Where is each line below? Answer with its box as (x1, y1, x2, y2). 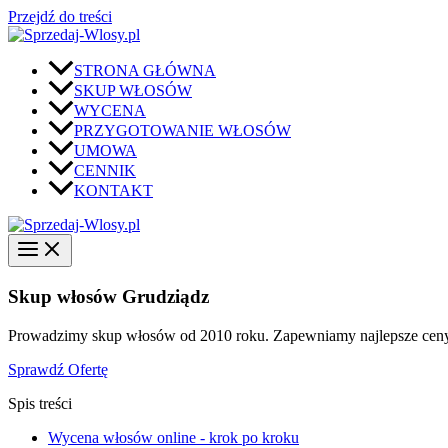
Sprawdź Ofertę (8, 360, 108, 378)
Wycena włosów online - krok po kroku (48, 428, 299, 446)
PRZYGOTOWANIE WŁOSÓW (74, 122, 291, 140)
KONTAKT (74, 182, 153, 200)
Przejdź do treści (8, 8, 112, 25)
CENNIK (74, 162, 136, 180)
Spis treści (8, 394, 72, 412)
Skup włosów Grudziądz (8, 285, 209, 307)
